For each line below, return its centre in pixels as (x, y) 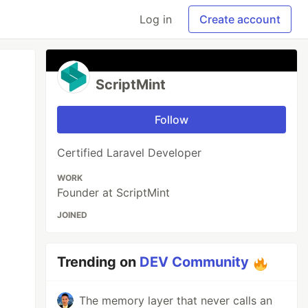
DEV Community (195, 262)
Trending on (99, 262)
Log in (156, 19)
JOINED (73, 215)
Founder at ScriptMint (114, 192)
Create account (240, 19)
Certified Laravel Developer (130, 153)
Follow (172, 120)
